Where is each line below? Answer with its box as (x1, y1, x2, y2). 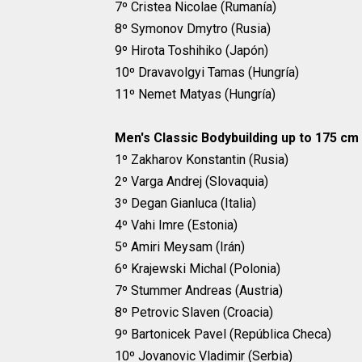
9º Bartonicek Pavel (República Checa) (115, 326, 331, 343)
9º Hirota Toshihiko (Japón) (115, 43, 268, 59)
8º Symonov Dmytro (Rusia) (115, 21, 271, 37)
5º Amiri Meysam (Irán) (115, 239, 245, 255)
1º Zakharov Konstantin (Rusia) (115, 152, 288, 168)
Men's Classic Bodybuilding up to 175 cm (115, 130, 359, 146)
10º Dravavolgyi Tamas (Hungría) (115, 65, 299, 81)
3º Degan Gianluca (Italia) (115, 196, 256, 212)
